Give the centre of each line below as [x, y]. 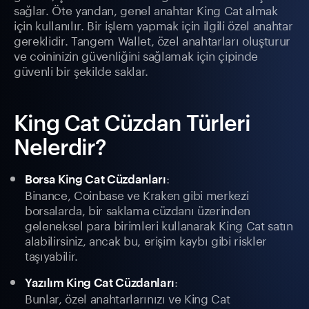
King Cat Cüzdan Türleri [132, 123]
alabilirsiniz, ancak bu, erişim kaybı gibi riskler [146, 240]
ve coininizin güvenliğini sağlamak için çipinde [136, 55]
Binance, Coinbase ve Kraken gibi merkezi [137, 194]
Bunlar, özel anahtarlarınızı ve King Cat [128, 298]
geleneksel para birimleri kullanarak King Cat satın [159, 225]
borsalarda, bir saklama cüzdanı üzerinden [138, 209]
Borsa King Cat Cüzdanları [96, 179]
